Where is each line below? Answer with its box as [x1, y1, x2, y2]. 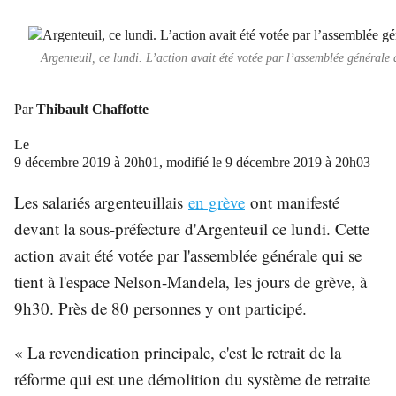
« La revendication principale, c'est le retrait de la [14, 341, 341, 364]
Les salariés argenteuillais [14, 191, 183, 214]
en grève [188, 191, 245, 214]
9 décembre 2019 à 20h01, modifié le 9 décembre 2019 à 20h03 [14, 155, 370, 171]
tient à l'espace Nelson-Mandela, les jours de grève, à [14, 270, 367, 293]
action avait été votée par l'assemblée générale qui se [14, 244, 362, 267]
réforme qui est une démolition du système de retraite [14, 368, 370, 391]
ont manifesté [250, 191, 339, 214]
